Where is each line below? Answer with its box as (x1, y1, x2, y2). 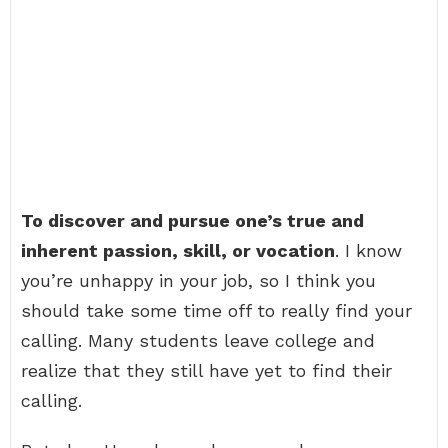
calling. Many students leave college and (21, 330, 375, 351)
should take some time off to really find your (21, 300, 412, 321)
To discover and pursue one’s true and (21, 210, 364, 231)
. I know (335, 240, 402, 261)
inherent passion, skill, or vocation (21, 240, 335, 261)
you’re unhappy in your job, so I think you (21, 270, 376, 291)
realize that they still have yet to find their (21, 360, 392, 381)
